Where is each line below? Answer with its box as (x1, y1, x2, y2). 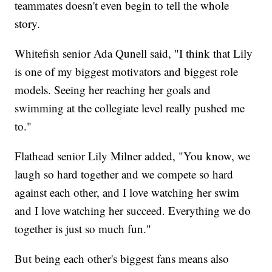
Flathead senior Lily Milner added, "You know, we (15, 148, 251, 163)
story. (15, 15, 41, 31)
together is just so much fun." (15, 220, 152, 236)
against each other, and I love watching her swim (15, 184, 240, 200)
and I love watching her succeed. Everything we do (15, 202, 251, 218)
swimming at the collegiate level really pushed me (15, 100, 245, 115)
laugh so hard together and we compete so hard (15, 166, 234, 182)
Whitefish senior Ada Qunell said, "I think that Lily (15, 45, 253, 61)
